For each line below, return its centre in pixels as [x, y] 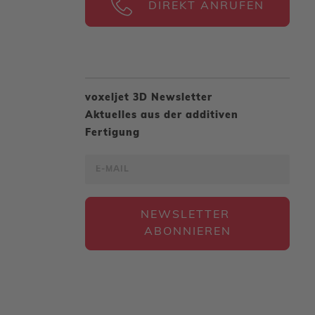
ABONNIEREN [187, 232]
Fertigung [112, 133]
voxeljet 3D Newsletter [149, 98]
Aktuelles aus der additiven [162, 116]
